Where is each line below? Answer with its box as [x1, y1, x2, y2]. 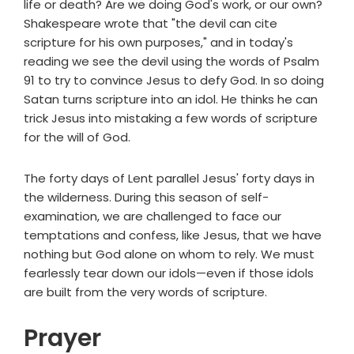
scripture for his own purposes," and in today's [24, 34, 293, 51]
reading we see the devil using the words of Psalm [24, 53, 319, 70]
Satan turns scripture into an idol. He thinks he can [24, 91, 318, 108]
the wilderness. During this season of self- [24, 189, 269, 206]
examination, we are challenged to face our [24, 208, 281, 225]
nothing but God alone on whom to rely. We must [24, 246, 314, 263]
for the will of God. [24, 129, 130, 146]
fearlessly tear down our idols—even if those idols [24, 265, 314, 282]
